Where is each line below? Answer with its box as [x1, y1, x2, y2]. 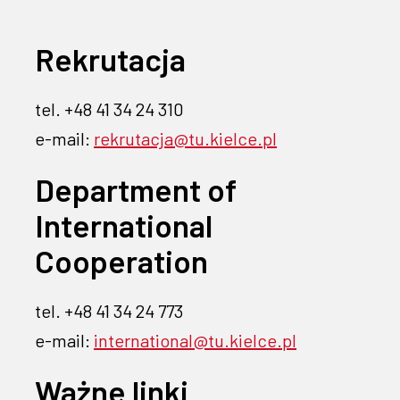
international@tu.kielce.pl [94, 329, 297, 351]
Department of [35, 171, 237, 208]
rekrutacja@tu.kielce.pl [94, 128, 278, 149]
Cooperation [35, 242, 209, 279]
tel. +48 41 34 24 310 [35, 98, 185, 120]
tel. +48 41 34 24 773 [35, 300, 184, 321]
